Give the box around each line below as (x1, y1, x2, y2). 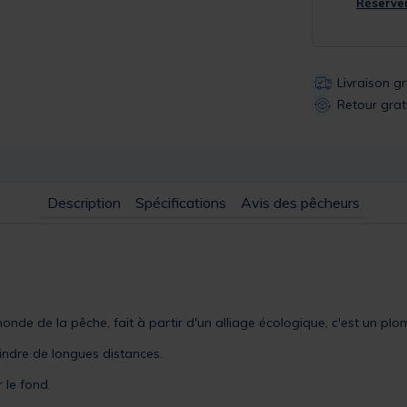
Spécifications (135, 193, 226, 212)
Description (47, 193, 121, 212)
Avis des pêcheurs (241, 193, 360, 212)
